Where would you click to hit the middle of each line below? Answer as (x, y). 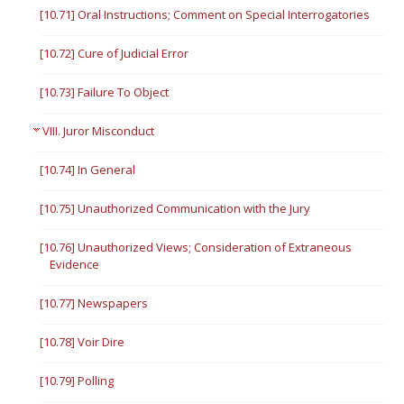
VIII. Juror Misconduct (99, 131)
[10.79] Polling (77, 381)
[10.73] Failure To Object (105, 92)
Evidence (75, 264)
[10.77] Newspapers (94, 303)
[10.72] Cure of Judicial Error (115, 53)
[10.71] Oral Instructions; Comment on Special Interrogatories (205, 14)
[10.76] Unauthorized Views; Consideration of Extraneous (196, 247)
